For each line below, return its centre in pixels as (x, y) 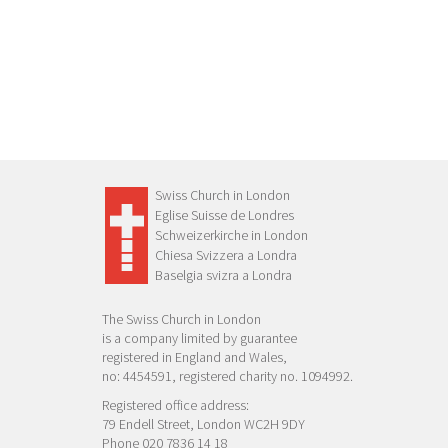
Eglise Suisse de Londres (224, 215)
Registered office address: (175, 405)
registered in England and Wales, (194, 357)
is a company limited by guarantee (199, 338)
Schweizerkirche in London (231, 235)
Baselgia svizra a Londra (223, 275)
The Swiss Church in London (181, 319)
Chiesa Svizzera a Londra (226, 255)
